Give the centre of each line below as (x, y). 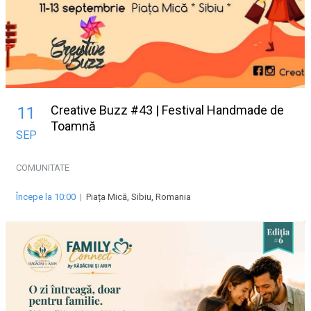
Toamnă (73, 126)
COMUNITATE (43, 168)
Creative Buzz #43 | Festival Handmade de (167, 110)
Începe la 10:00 (46, 197)
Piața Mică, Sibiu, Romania (138, 197)
